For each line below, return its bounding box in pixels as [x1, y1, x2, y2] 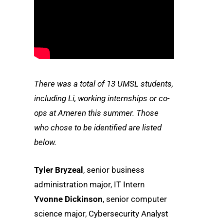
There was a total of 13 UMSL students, [34, 79, 173, 89]
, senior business [83, 165, 145, 175]
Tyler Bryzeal [34, 165, 83, 175]
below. [34, 137, 56, 147]
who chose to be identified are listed [34, 123, 162, 133]
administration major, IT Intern [34, 180, 145, 190]
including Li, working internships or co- [34, 93, 170, 104]
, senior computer [103, 194, 167, 204]
